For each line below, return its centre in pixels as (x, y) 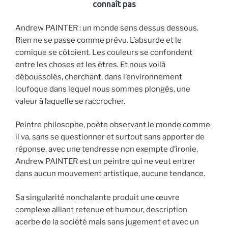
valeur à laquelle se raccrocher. (70, 101)
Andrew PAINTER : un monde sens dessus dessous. (107, 28)
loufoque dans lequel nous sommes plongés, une (103, 89)
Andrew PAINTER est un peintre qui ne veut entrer (105, 162)
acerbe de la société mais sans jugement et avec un (107, 222)
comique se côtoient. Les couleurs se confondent (104, 52)
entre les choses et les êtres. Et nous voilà (90, 64)
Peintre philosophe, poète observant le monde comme (113, 125)
